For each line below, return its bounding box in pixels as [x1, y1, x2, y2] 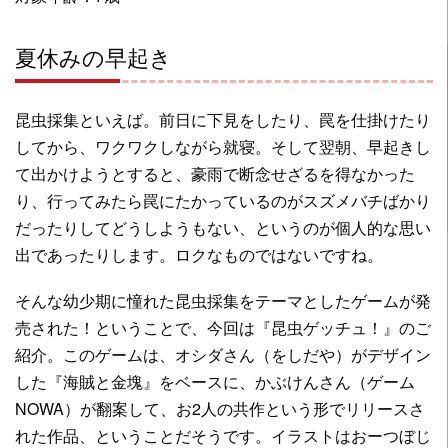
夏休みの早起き [15, 39, 172, 72]
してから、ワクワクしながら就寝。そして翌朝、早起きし [15, 134, 431, 158]
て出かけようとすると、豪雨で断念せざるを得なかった [15, 161, 415, 185]
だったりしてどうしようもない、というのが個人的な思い [15, 215, 431, 239]
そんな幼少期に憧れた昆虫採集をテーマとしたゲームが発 [15, 288, 431, 312]
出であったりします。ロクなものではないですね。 [15, 242, 383, 266]
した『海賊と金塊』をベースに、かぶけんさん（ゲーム [15, 369, 415, 393]
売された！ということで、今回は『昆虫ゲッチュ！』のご [15, 315, 431, 339]
